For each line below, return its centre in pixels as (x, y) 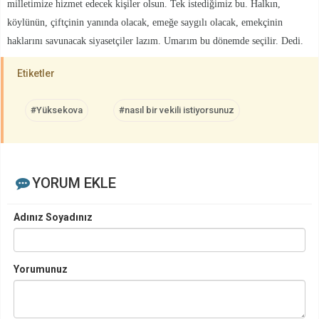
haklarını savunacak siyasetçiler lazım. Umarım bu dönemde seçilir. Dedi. (155, 41)
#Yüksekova (57, 110)
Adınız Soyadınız (53, 217)
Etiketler (36, 73)
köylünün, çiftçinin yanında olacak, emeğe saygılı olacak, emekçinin (145, 22)
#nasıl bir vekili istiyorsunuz (177, 110)
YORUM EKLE (74, 183)
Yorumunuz (41, 269)
